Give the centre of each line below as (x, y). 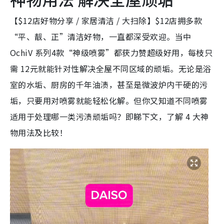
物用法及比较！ (39, 132)
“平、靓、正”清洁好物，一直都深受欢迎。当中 (101, 36)
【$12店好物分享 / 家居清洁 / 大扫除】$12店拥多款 (106, 20)
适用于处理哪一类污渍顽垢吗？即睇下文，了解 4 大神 (109, 116)
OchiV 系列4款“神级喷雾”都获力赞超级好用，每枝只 (111, 52)
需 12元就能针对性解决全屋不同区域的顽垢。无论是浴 (111, 68)
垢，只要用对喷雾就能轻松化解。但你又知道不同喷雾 (109, 100)
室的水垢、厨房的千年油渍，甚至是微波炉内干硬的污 (109, 84)
